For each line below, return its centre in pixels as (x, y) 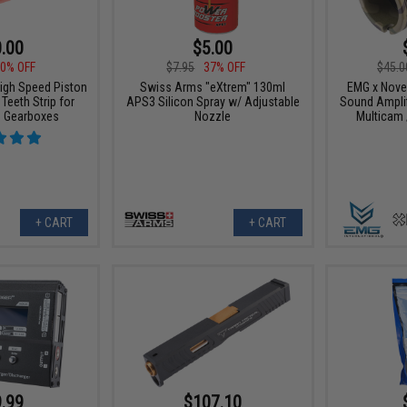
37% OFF (225, 68)
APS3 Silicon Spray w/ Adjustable (213, 102)
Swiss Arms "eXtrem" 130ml (213, 88)
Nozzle (213, 117)
